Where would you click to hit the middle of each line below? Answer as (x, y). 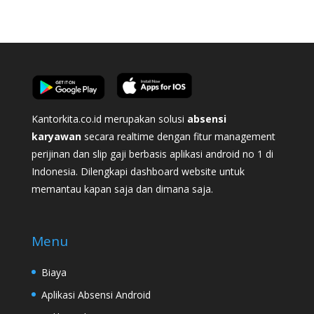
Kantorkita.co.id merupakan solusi (109, 119)
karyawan (57, 136)
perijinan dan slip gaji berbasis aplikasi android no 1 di (152, 154)
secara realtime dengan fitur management (179, 136)
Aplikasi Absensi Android (96, 295)
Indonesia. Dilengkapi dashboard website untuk (138, 171)
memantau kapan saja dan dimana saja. (122, 189)
